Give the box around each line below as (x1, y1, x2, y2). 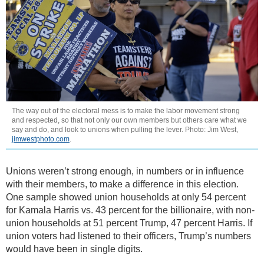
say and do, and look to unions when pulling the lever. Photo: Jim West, (12, 126, 238, 134)
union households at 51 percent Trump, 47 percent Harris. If (6, 218, 252, 229)
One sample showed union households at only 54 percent (6, 192, 246, 203)
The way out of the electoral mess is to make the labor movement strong (12, 107, 240, 115)
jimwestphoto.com (12, 135, 70, 144)
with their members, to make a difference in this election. (6, 179, 239, 190)
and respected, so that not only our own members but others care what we (12, 116, 247, 125)
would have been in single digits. (6, 244, 143, 255)
